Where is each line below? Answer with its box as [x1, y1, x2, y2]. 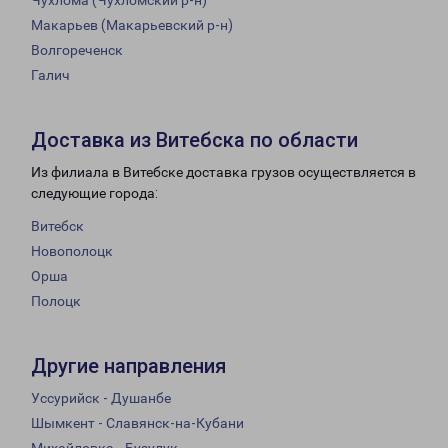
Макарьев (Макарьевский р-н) [31, 17, 233, 34]
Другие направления [31, 354, 226, 379]
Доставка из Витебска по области [31, 128, 358, 153]
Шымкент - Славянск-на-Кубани [31, 415, 244, 432]
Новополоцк [31, 243, 113, 260]
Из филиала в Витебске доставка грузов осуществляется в [31, 164, 416, 181]
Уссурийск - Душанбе [31, 390, 171, 407]
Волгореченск [31, 42, 123, 59]
